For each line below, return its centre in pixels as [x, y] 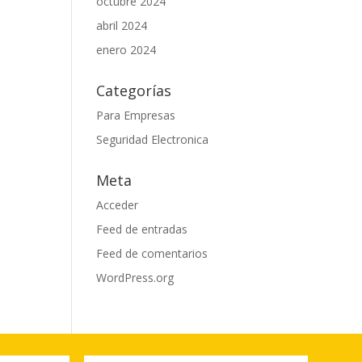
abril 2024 [122, 25]
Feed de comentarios [152, 253]
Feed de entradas [142, 229]
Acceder [118, 205]
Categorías [134, 90]
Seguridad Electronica [153, 139]
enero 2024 [126, 50]
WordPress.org [135, 278]
